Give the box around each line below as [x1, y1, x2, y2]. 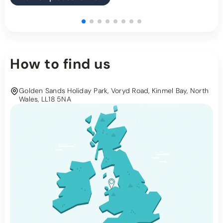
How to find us [10, 55, 111, 74]
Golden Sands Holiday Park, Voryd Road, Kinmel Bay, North [19, 86, 209, 96]
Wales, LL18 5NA [19, 95, 71, 104]
